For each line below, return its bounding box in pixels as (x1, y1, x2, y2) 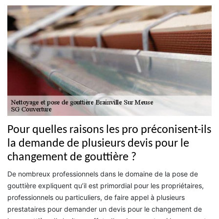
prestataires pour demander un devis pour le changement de (7, 204, 202, 213)
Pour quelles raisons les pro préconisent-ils (7, 124, 211, 136)
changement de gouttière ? (7, 151, 136, 163)
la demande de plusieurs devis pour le (7, 137, 189, 150)
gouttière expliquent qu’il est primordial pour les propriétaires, (7, 181, 204, 190)
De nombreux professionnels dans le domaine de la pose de (7, 169, 198, 178)
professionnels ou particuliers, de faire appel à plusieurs (7, 193, 185, 201)
